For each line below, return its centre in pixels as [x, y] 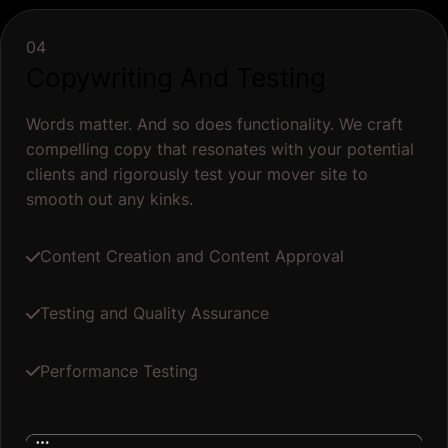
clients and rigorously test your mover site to [196, 173]
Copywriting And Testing [175, 77]
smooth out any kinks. [111, 198]
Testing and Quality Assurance [154, 313]
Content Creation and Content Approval [191, 256]
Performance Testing [118, 370]
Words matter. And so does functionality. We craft [214, 123]
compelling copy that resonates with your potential [219, 148]
